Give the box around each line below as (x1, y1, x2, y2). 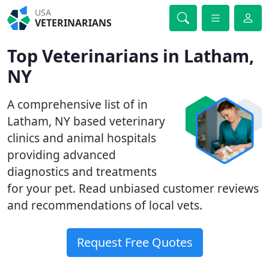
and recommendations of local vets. (7, 197, 202, 213)
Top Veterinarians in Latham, (7, 44, 254, 67)
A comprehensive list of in (7, 96, 148, 112)
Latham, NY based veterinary (7, 113, 165, 129)
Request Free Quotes (76, 234, 193, 250)
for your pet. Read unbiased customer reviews (7, 180, 259, 196)
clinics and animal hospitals (7, 130, 156, 146)
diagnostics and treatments (7, 163, 157, 180)
